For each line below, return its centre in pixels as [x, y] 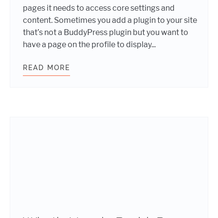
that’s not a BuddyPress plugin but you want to [106, 32]
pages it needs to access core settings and [99, 8]
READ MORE [46, 68]
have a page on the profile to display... [89, 45]
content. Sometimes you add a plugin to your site [110, 20]
